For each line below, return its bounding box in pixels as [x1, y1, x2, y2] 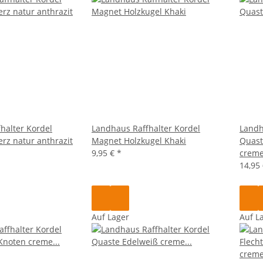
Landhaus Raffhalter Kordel [92, 122, 200, 134]
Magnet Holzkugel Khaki [92, 134, 186, 146]
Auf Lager [92, 211, 129, 222]
